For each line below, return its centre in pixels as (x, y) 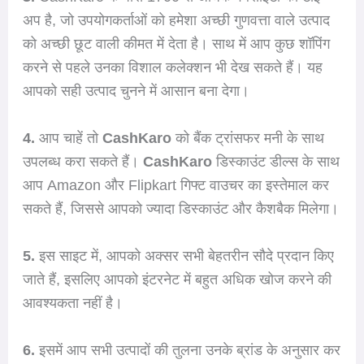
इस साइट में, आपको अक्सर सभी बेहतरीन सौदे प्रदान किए (184, 256)
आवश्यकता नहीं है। (72, 303)
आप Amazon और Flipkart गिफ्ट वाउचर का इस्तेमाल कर (175, 186)
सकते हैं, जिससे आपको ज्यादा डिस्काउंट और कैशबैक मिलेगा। (180, 209)
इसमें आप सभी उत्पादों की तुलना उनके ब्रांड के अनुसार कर (187, 350)
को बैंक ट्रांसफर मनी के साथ (247, 139)
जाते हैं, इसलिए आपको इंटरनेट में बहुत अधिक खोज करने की (177, 280)
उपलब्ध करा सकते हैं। (82, 162)
